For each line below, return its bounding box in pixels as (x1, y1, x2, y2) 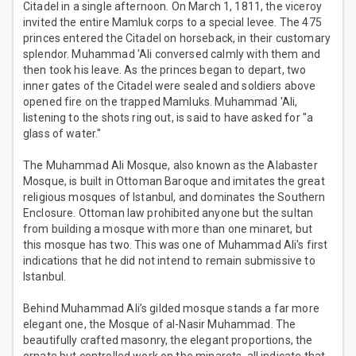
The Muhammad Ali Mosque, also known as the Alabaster (23, 159, 318, 172)
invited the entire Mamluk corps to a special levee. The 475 (23, 16, 322, 29)
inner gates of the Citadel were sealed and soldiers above (23, 79, 316, 93)
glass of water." (23, 127, 102, 141)
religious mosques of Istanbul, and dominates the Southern (23, 191, 326, 204)
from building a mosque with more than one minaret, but (23, 222, 313, 236)
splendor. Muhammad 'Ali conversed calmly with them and (23, 48, 321, 61)
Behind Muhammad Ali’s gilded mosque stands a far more (23, 302, 319, 315)
